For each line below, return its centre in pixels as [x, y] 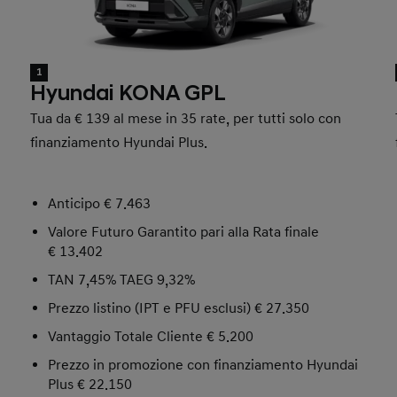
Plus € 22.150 [90, 385]
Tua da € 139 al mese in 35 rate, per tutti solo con [186, 119]
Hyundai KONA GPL [128, 94]
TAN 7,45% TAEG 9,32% [122, 280]
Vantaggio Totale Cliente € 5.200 [151, 337]
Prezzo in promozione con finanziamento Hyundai [203, 366]
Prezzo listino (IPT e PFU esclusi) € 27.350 [179, 309]
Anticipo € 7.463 [100, 204]
